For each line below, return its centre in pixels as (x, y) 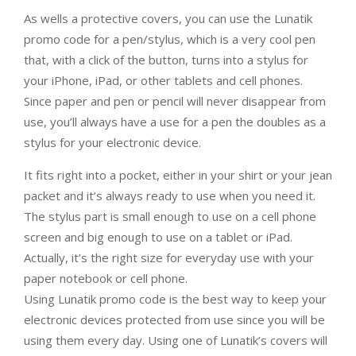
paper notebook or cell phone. (106, 278)
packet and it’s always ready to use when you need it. (170, 195)
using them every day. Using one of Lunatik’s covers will (176, 340)
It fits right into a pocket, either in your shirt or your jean (178, 175)
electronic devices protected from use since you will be (174, 319)
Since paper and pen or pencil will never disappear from (175, 101)
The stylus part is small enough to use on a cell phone (170, 216)
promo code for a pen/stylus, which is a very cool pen (170, 39)
